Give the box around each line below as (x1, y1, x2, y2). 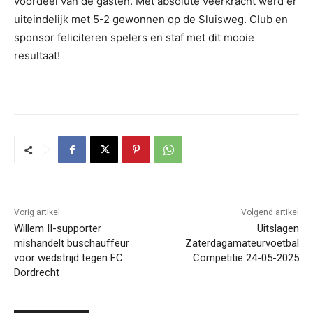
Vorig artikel (14, 208, 60, 218)
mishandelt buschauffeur (14, 237, 129, 250)
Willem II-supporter (14, 222, 101, 235)
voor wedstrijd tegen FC (14, 252, 123, 265)
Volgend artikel (240, 208, 299, 218)
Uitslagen (256, 222, 299, 235)
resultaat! (14, 49, 60, 63)
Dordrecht (14, 266, 59, 279)
